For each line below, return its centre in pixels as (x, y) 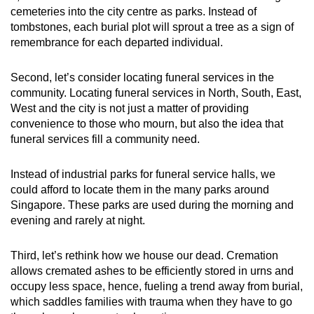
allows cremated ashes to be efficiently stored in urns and (152, 271)
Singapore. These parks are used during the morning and (152, 205)
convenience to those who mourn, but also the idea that (147, 124)
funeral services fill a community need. (105, 139)
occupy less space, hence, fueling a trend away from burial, (157, 287)
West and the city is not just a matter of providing (130, 109)
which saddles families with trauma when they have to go (151, 302)
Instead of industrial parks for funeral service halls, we (143, 175)
